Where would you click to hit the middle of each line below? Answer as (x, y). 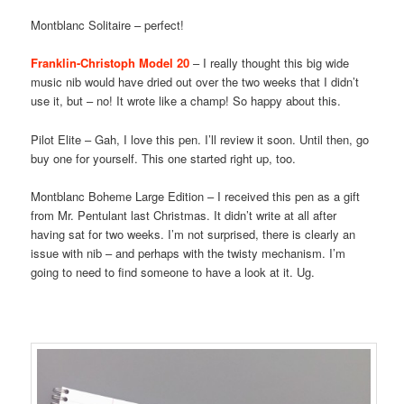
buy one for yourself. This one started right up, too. (164, 158)
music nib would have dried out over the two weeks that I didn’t (195, 82)
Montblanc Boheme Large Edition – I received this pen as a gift (196, 196)
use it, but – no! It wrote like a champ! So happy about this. (186, 101)
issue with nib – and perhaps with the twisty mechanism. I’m (188, 252)
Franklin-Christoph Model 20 (110, 63)
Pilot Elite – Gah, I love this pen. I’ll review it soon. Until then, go (200, 139)
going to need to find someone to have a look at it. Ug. (173, 271)
